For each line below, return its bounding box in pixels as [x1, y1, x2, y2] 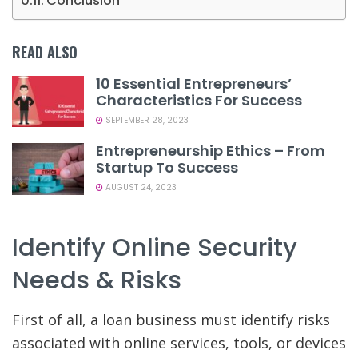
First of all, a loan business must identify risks [12, 310, 330, 330]
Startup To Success [96, 157, 238, 178]
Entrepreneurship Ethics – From [96, 141, 325, 161]
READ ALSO [12, 42, 78, 63]
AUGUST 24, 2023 [103, 181, 177, 194]
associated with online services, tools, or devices [12, 333, 346, 353]
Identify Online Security [12, 230, 297, 265]
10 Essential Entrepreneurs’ [96, 74, 292, 94]
